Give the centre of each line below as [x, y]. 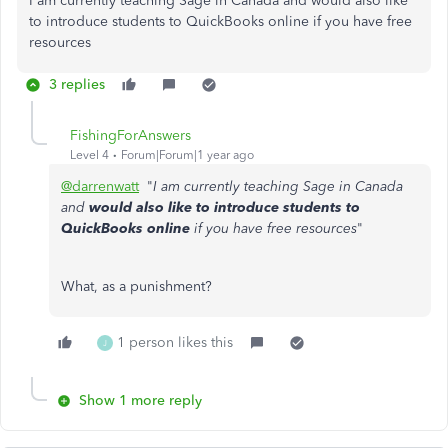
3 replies [77, 84]
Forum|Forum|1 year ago [187, 154]
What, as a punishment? [136, 286]
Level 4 [89, 154]
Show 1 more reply [140, 400]
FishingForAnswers [130, 135]
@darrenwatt [100, 186]
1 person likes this [175, 342]
